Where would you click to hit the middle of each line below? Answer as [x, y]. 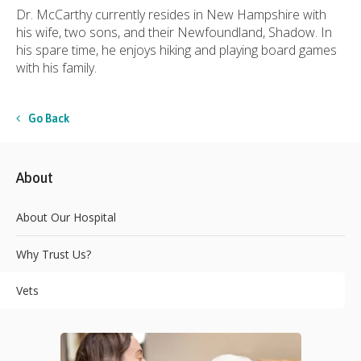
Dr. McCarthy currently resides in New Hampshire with [171, 14]
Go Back [49, 118]
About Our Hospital [66, 217]
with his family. [56, 67]
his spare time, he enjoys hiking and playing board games [176, 50]
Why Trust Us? [54, 254]
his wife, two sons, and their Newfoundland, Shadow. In [174, 32]
